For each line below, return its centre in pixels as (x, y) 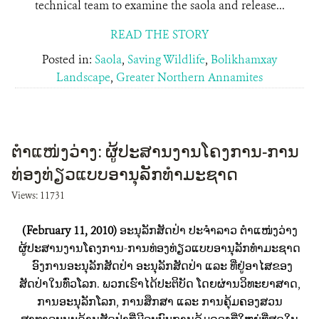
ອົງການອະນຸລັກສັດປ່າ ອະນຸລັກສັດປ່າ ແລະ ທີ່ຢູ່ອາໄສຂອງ (159, 266)
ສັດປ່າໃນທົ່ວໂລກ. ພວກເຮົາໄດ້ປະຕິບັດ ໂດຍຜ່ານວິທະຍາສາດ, (159, 284)
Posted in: (68, 59)
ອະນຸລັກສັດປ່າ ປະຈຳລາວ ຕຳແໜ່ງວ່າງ (208, 230)
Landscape (83, 77)
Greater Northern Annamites (189, 77)
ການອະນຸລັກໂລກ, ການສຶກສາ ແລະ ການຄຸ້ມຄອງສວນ (159, 302)
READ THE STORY (159, 35)
